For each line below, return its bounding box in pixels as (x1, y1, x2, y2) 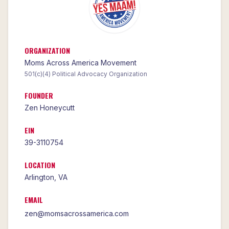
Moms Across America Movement (25, 58, 136, 67)
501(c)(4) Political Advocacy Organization (25, 70, 147, 78)
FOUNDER (25, 90, 53, 101)
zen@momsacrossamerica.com (25, 209, 129, 218)
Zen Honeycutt (25, 103, 75, 112)
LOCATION (25, 159, 55, 171)
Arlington (25, 173, 54, 182)
